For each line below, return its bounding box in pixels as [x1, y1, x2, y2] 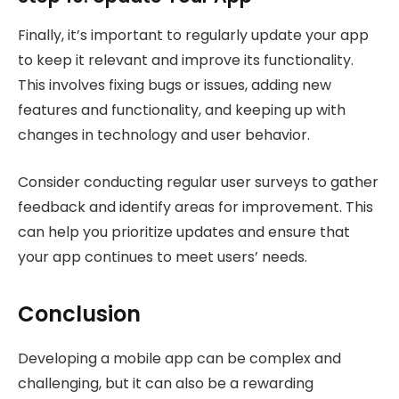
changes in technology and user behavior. [18, 125, 310, 146]
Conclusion [18, 299, 141, 330]
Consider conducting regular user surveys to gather [18, 171, 379, 192]
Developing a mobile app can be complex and [18, 348, 341, 370]
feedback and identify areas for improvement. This [18, 196, 373, 217]
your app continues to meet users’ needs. [18, 246, 307, 267]
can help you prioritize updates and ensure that [18, 221, 350, 242]
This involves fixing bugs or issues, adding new [18, 75, 331, 96]
